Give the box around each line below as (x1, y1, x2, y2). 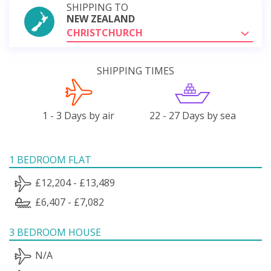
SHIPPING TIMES (97, 64, 174, 77)
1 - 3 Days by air (42, 108, 115, 122)
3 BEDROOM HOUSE (9, 225, 101, 239)
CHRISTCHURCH (67, 25, 143, 39)
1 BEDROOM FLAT (9, 152, 91, 166)
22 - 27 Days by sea (149, 108, 236, 122)
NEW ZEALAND (67, 11, 135, 25)
